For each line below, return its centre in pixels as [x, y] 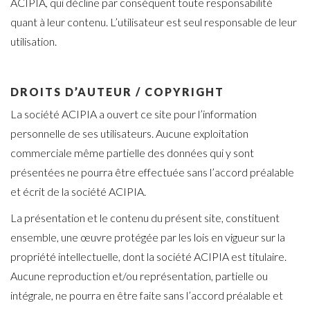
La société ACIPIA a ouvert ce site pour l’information [134, 114]
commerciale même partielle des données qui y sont [132, 153]
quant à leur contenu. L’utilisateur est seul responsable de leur [154, 22]
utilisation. [34, 42]
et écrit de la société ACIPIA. [78, 192]
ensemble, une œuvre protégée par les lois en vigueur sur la [148, 237]
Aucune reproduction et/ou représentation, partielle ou [139, 276]
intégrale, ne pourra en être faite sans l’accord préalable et [147, 295]
